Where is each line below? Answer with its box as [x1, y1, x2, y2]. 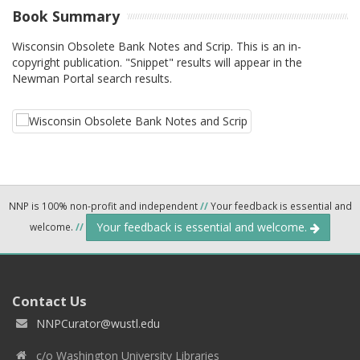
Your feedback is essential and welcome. [96, 219, 310, 235]
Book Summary [12, 6, 120, 26]
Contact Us [12, 291, 87, 310]
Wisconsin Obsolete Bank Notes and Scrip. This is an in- [12, 38, 301, 54]
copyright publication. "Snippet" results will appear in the [12, 54, 302, 70]
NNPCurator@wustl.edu [36, 315, 160, 331]
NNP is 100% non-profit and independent [8, 198, 200, 212]
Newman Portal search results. [12, 70, 172, 86]
